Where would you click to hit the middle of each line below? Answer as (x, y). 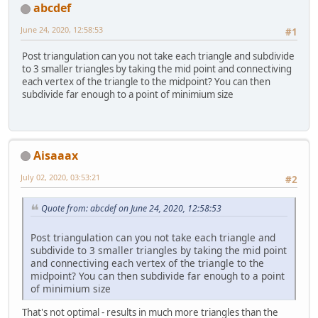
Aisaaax (56, 155)
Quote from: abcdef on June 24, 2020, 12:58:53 (131, 209)
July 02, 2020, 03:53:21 (60, 177)
